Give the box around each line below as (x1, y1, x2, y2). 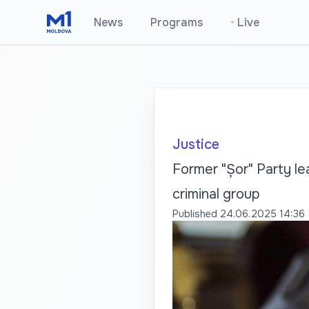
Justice (172, 136, 219, 153)
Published (172, 208, 217, 220)
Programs (150, 15, 203, 30)
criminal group (172, 186, 260, 203)
